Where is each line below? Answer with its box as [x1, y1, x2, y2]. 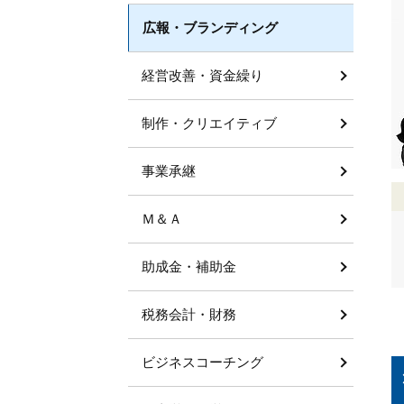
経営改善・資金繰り [142, 68, 263, 83]
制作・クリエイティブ [142, 115, 277, 131]
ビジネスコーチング [142, 354, 263, 370]
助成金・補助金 [142, 259, 236, 274]
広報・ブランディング [142, 20, 278, 35]
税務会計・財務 [142, 307, 236, 322]
